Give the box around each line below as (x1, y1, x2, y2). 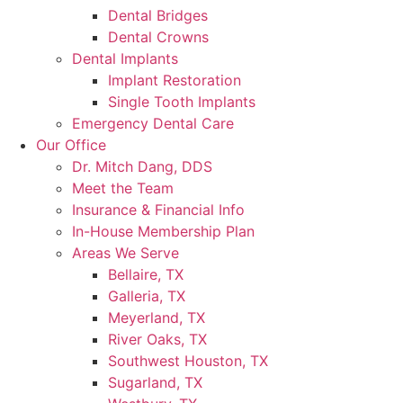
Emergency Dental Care (72, 114, 234, 132)
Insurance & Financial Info (72, 201, 245, 219)
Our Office (36, 136, 106, 154)
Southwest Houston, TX (108, 352, 268, 370)
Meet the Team (72, 179, 174, 197)
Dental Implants (72, 49, 178, 67)
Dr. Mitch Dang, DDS (72, 157, 212, 175)
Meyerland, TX (108, 309, 205, 327)
